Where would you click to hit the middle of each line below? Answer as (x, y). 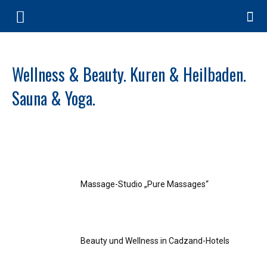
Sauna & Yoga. (54, 98)
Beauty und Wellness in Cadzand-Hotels (155, 240)
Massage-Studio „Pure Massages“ (145, 184)
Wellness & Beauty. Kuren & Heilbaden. (129, 74)
